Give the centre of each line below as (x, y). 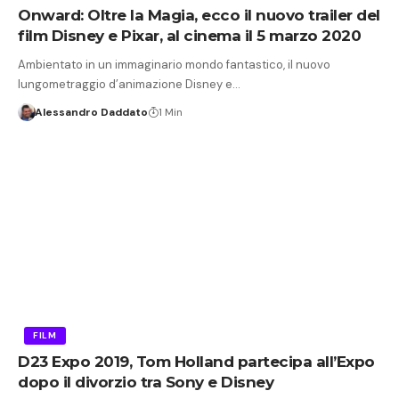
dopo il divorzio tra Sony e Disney (146, 382)
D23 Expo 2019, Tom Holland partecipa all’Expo (196, 361)
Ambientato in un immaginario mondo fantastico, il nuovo (174, 65)
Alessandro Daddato (91, 113)
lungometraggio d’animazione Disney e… (129, 85)
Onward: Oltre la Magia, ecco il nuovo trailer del (199, 16)
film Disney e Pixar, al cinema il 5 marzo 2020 (189, 36)
